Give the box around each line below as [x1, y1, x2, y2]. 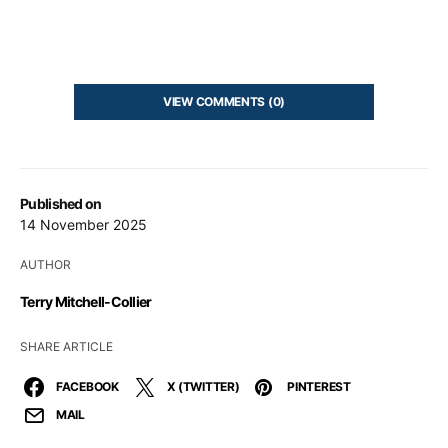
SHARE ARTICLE [20, 339, 113, 355]
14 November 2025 [20, 216, 147, 234]
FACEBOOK [56, 379, 119, 395]
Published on [20, 195, 102, 213]
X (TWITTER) [166, 379, 240, 395]
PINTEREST [287, 379, 351, 395]
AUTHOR [20, 257, 71, 273]
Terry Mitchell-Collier [20, 293, 152, 311]
